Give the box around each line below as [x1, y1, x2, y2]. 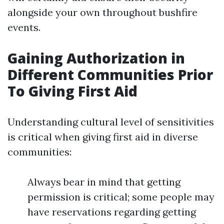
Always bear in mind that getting [27, 175, 180, 188]
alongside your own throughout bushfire [7, 6, 197, 18]
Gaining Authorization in [7, 48, 185, 67]
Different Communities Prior [7, 65, 213, 84]
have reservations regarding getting [27, 205, 196, 218]
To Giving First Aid [7, 81, 137, 100]
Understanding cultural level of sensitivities [7, 115, 214, 128]
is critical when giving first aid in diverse [7, 130, 198, 143]
